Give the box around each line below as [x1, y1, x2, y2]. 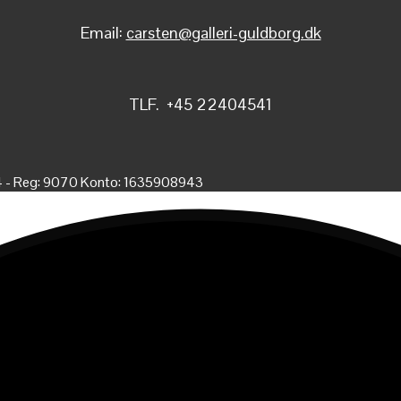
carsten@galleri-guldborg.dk [125, 21, 321, 43]
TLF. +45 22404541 [129, 93, 272, 115]
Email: [80, 21, 126, 43]
